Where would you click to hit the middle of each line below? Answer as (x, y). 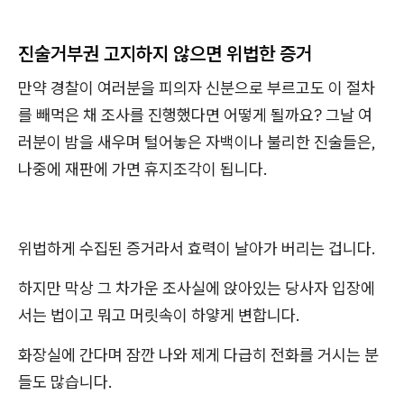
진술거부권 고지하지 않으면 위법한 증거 (165, 53)
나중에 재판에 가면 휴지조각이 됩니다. (143, 169)
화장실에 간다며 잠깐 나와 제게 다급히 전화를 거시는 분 (198, 355)
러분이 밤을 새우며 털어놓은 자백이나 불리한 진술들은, (197, 142)
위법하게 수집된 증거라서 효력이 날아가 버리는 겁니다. (197, 248)
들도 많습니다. (65, 382)
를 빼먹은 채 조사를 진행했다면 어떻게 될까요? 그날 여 (195, 115)
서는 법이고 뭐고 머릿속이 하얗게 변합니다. (159, 315)
